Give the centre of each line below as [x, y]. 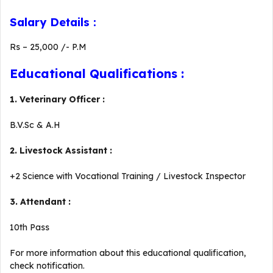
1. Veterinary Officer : [58, 99]
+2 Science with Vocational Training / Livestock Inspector [128, 176]
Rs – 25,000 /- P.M [48, 47]
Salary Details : [55, 22]
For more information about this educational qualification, [128, 253]
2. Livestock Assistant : [62, 151]
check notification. [47, 266]
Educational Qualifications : [99, 73]
